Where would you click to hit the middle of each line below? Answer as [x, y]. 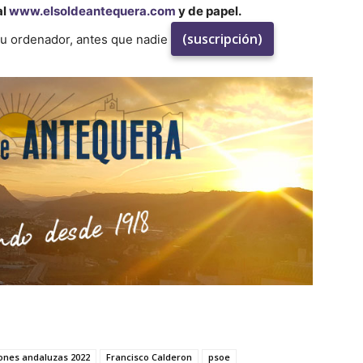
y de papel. [208, 11]
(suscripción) [222, 38]
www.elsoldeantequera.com [92, 11]
